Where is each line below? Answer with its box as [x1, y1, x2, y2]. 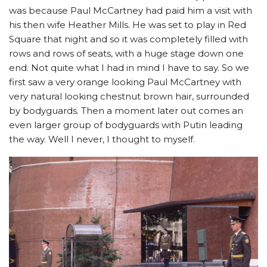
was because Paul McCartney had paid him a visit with [9, 5, 252, 17]
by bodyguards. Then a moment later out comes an [9, 105, 243, 117]
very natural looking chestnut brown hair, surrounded [9, 91, 249, 103]
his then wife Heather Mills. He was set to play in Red [9, 19, 246, 31]
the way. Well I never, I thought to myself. [9, 133, 195, 145]
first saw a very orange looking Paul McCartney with [9, 76, 241, 88]
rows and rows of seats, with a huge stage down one [9, 48, 244, 60]
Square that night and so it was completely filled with [9, 33, 248, 45]
